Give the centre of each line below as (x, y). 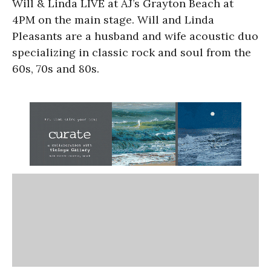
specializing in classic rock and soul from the (132, 52)
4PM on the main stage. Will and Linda (113, 19)
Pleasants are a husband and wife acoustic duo (135, 36)
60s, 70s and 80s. (56, 68)
